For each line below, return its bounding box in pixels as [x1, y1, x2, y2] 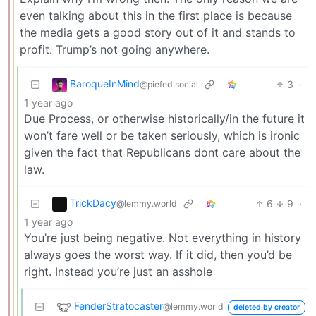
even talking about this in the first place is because [20, 8, 292, 23]
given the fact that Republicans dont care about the [24, 145, 300, 159]
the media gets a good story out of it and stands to [20, 25, 296, 39]
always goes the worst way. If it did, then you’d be [24, 247, 292, 262]
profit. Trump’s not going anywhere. [20, 42, 209, 56]
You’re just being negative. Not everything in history [24, 230, 301, 245]
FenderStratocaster [74, 300, 163, 312]
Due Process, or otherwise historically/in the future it [24, 111, 305, 126]
